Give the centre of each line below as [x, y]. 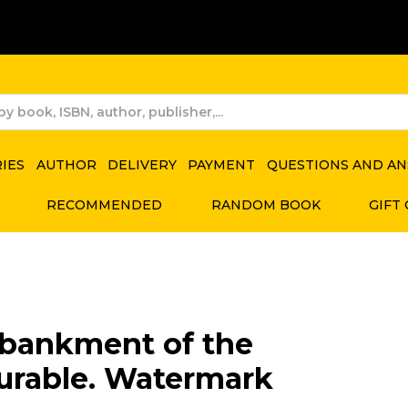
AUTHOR [66, 164]
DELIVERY [142, 164]
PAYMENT [222, 164]
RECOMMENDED [105, 204]
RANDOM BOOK [265, 204]
